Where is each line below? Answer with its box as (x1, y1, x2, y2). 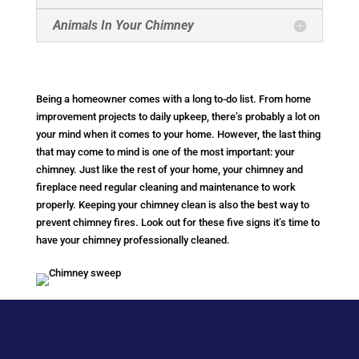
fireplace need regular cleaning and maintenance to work (35, 181, 296, 194)
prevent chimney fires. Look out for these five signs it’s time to (35, 216, 320, 229)
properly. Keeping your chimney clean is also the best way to (35, 199, 309, 212)
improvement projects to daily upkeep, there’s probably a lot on (35, 111, 320, 123)
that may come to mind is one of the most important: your (35, 146, 295, 159)
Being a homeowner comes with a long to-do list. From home (35, 93, 311, 106)
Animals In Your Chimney (52, 18, 194, 34)
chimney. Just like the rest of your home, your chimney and (35, 163, 303, 176)
